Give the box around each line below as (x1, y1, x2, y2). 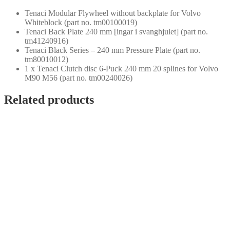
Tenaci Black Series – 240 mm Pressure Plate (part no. (25, 46, 200, 55)
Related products (4, 93, 94, 107)
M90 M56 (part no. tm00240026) (25, 73, 132, 83)
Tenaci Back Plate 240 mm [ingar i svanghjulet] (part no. (25, 27, 208, 36)
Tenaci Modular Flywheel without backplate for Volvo (25, 9, 201, 18)
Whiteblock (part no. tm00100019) (25, 18, 137, 27)
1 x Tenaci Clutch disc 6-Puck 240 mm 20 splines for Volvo (25, 64, 218, 73)
